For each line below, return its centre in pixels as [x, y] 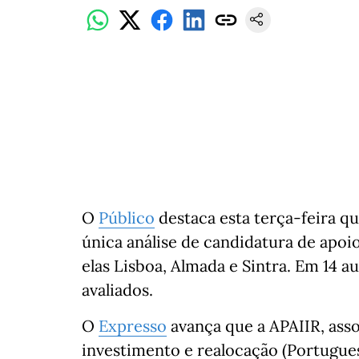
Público [127, 218]
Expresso [133, 326]
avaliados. [117, 290]
